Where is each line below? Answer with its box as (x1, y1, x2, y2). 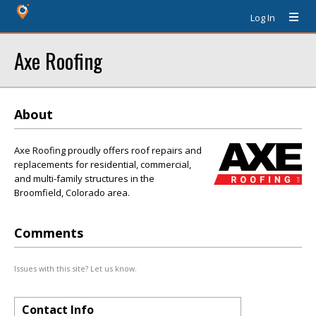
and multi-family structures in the (14, 172, 154, 185)
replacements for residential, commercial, (14, 158, 191, 171)
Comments (14, 224, 83, 241)
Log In (250, 11, 275, 24)
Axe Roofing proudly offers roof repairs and (14, 144, 202, 157)
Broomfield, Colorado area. (14, 186, 130, 199)
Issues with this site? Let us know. (14, 262, 137, 274)
